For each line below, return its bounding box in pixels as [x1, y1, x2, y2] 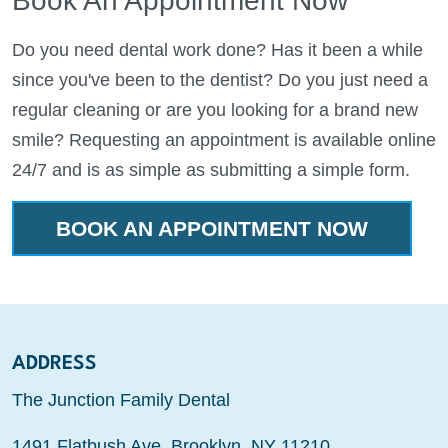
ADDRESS [12, 354, 97, 375]
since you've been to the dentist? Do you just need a [12, 70, 428, 91]
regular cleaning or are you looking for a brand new [12, 100, 418, 121]
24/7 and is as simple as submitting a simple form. [12, 160, 410, 181]
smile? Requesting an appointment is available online [12, 130, 436, 151]
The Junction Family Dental [12, 390, 230, 411]
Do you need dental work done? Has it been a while [12, 40, 423, 61]
